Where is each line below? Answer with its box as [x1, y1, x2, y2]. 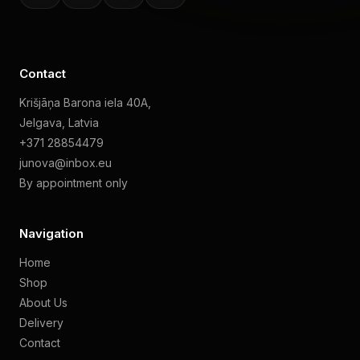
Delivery [19, 316, 63, 330]
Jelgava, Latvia [19, 116, 99, 130]
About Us [19, 296, 67, 310]
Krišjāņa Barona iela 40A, [19, 96, 151, 110]
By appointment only [19, 176, 128, 190]
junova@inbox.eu [19, 156, 112, 170]
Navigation [19, 226, 84, 242]
